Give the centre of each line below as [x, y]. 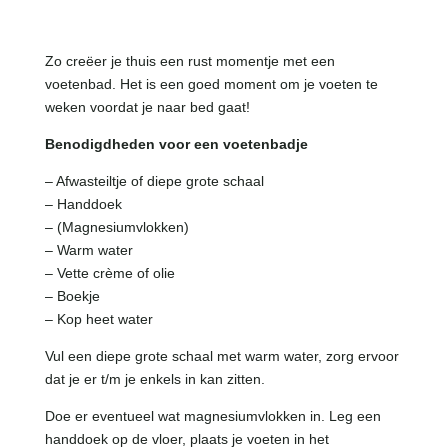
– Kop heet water [98, 319]
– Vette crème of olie [109, 273]
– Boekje [72, 296]
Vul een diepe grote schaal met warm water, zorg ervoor [221, 356]
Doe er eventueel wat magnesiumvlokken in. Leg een [212, 416]
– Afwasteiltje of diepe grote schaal [154, 181]
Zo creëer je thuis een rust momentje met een [189, 61]
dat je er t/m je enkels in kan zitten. [154, 379]
